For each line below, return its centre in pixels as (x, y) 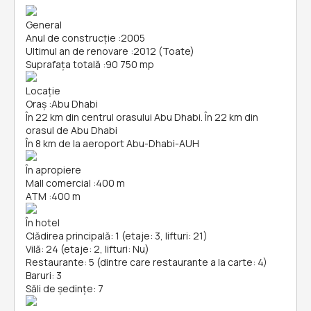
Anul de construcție (71, 38)
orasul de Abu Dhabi (72, 130)
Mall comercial (58, 183)
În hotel (43, 222)
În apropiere (53, 170)
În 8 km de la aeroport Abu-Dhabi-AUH (112, 143)
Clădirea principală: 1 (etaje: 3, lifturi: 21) (117, 236)
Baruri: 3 (44, 275)
